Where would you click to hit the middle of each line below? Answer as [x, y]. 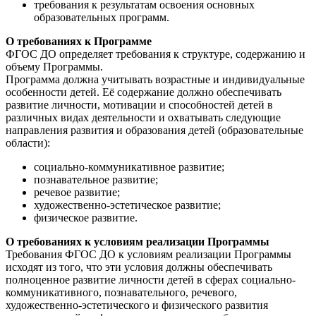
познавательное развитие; [96, 180]
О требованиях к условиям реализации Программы [138, 242]
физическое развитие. [86, 218]
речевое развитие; [77, 192]
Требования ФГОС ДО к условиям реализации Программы [148, 254]
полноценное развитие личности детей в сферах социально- [151, 280]
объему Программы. [54, 67]
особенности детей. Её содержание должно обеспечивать [144, 92]
